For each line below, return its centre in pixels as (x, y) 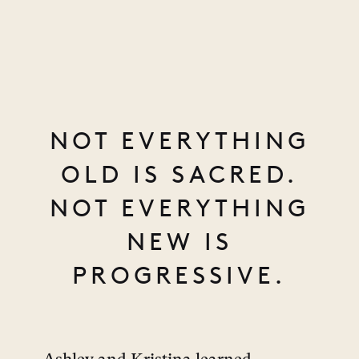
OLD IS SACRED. (179, 175)
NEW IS (179, 242)
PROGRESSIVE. (179, 276)
